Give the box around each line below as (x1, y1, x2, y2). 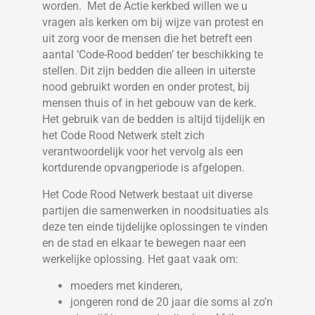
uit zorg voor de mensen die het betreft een (42, 32, 252, 46)
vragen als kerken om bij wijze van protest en (42, 15, 264, 30)
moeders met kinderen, (70, 279, 182, 293)
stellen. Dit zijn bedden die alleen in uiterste (42, 64, 255, 78)
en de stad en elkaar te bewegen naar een (42, 236, 246, 250)
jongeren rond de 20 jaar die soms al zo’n (70, 295, 273, 309)
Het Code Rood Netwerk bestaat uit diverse (42, 188, 252, 202)
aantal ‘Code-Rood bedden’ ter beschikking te (42, 48, 263, 62)
